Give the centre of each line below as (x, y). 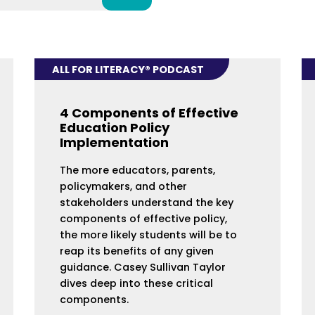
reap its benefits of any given (136, 251)
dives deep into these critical (136, 284)
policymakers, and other (123, 187)
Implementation (114, 143)
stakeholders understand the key (146, 203)
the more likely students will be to (148, 235)
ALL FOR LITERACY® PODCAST (128, 69)
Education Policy (114, 128)
